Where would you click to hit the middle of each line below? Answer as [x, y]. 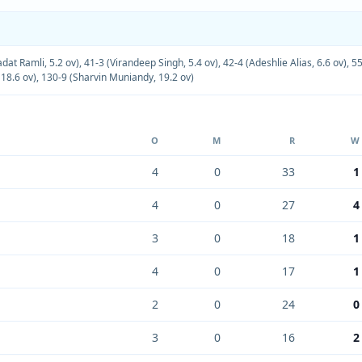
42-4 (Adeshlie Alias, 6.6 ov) [284, 63]
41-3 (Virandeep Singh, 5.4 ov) [151, 63]
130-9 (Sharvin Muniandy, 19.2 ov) [118, 77]
